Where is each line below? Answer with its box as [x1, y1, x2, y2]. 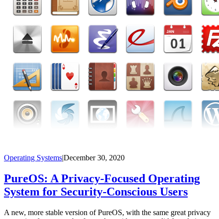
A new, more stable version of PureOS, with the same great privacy [4, 208, 211, 217]
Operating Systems [4, 153, 62, 162]
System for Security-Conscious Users [4, 185, 188, 198]
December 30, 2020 [64, 153, 125, 162]
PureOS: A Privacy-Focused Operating [4, 172, 200, 185]
